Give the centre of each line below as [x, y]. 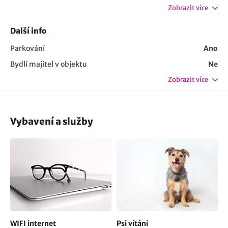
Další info [28, 31]
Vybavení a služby [52, 121]
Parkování [27, 48]
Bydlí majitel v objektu [49, 64]
